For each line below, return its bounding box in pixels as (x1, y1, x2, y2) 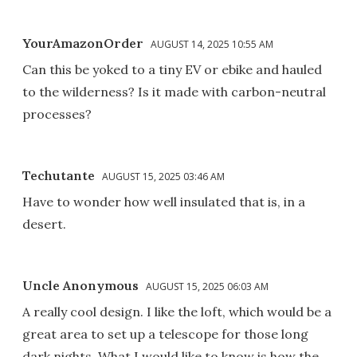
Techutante (22, 167, 95, 183)
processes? (22, 105, 92, 122)
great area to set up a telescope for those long (22, 325, 308, 342)
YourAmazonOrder (22, 34, 143, 51)
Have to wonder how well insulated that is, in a (22, 193, 305, 210)
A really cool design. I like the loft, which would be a (22, 303, 331, 320)
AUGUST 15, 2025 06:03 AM (146, 279, 269, 293)
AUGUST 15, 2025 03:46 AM (102, 169, 225, 183)
